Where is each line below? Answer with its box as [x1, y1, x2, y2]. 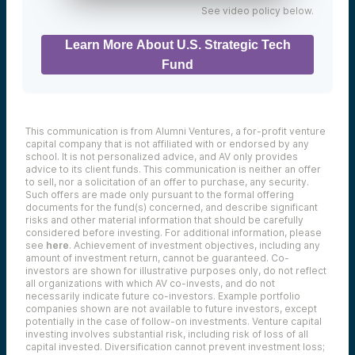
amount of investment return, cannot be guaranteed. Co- [25, 251, 289, 264]
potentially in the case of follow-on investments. [25, 315, 252, 327]
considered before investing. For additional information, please [25, 226, 322, 239]
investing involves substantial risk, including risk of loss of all [25, 327, 308, 340]
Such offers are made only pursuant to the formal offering [25, 188, 294, 200]
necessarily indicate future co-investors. [25, 289, 218, 302]
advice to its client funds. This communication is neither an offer [25, 162, 321, 175]
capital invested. [25, 340, 102, 353]
